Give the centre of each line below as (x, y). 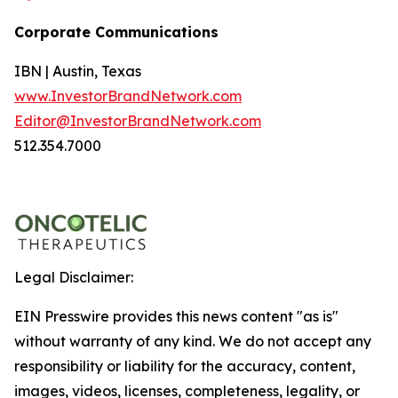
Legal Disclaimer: (74, 278)
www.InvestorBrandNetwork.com (128, 96)
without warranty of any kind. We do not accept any (193, 342)
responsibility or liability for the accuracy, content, (185, 366)
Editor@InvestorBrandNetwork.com (138, 120)
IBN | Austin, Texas (78, 71)
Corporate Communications (116, 32)
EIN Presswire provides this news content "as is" (176, 317)
